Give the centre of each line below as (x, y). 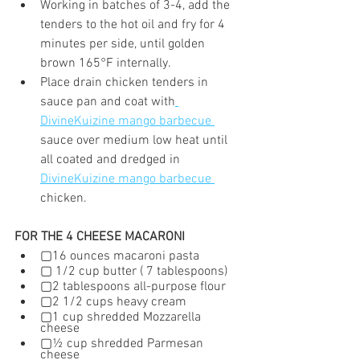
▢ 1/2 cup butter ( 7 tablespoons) (134, 272)
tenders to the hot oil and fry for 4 (134, 25)
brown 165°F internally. (106, 64)
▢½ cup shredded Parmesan (123, 344)
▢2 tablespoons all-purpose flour (133, 287)
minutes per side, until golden (124, 45)
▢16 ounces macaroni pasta (120, 257)
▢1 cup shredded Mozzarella (122, 318)
